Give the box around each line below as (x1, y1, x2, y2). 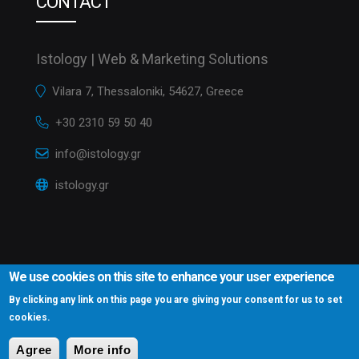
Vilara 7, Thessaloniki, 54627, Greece (52, 84, 244, 99)
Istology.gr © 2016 (21, 321, 108, 334)
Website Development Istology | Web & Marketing (108, 321, 338, 334)
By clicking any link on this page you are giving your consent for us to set (9, 294, 343, 305)
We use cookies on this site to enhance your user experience (9, 269, 335, 284)
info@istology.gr (55, 147, 141, 162)
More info (73, 343, 131, 357)
